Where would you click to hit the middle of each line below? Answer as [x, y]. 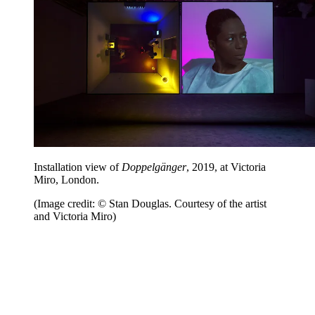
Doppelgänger [154, 167]
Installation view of [78, 167]
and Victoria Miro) [75, 216]
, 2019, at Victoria [226, 167]
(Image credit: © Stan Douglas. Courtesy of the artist [150, 203]
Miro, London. [68, 179]
